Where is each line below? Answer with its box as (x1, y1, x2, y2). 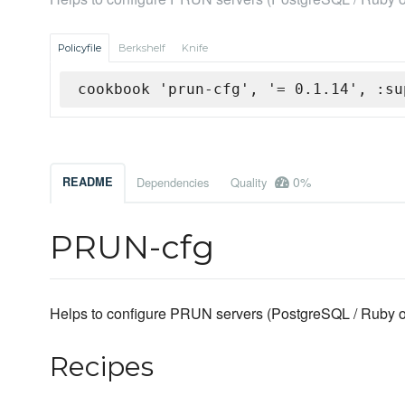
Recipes (50, 350, 154, 384)
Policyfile (58, 42, 101, 55)
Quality (231, 174, 270, 192)
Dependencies (137, 174, 209, 192)
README (62, 174, 113, 191)
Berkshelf (118, 42, 165, 55)
